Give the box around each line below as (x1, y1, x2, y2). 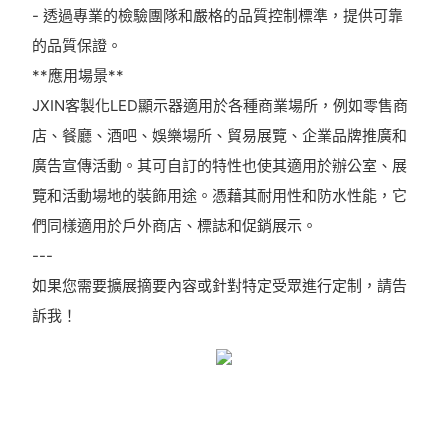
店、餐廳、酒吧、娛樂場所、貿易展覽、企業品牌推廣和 (31, 125, 407, 145)
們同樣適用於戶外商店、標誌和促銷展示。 (31, 215, 317, 235)
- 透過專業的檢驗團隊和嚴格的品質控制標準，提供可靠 (31, 5, 403, 25)
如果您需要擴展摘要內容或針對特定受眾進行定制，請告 (31, 275, 407, 295)
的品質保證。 (31, 35, 122, 55)
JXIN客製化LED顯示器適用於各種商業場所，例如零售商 (31, 95, 408, 115)
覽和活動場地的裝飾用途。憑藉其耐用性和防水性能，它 (31, 185, 407, 205)
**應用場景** (31, 65, 124, 85)
